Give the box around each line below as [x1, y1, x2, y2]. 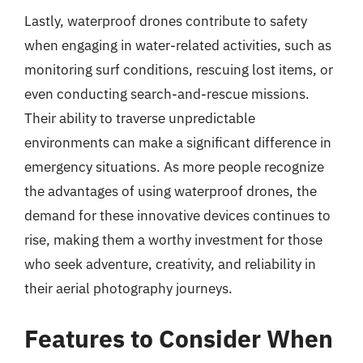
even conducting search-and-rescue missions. [24, 85, 310, 103]
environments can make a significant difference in [24, 134, 331, 152]
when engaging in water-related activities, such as [24, 36, 331, 54]
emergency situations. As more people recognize [24, 158, 324, 176]
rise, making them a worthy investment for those [24, 231, 322, 249]
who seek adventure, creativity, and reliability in [24, 255, 316, 273]
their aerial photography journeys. [24, 280, 233, 297]
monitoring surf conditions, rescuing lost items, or [24, 61, 333, 79]
